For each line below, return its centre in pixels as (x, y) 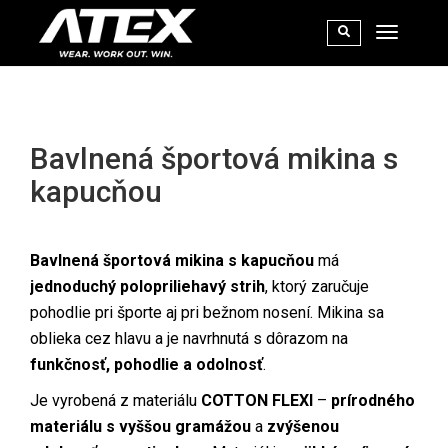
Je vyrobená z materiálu (115, 400)
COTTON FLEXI (257, 400)
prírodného (373, 400)
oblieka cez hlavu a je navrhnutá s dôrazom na (189, 338)
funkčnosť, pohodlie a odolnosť (146, 364)
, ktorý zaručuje (317, 286)
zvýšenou (303, 426)
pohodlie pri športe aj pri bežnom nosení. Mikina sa (207, 312)
